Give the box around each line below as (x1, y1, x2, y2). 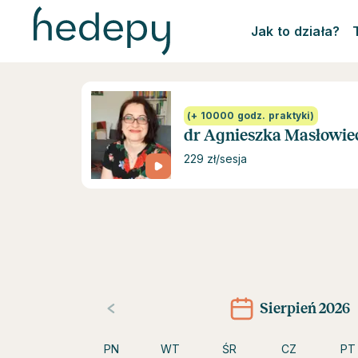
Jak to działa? (250, 23, 340, 39)
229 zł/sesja (184, 152, 247, 165)
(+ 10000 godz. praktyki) (187, 109, 315, 121)
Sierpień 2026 (259, 300, 350, 316)
